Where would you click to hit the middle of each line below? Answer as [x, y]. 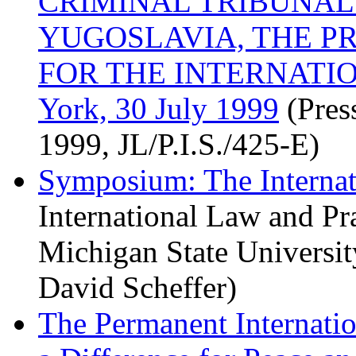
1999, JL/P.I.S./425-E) [179, 145]
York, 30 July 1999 [159, 109]
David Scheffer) [137, 288]
